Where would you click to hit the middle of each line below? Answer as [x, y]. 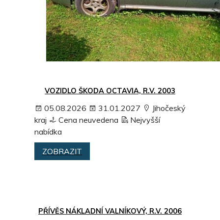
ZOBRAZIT [62, 151]
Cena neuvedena [87, 120]
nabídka [48, 131]
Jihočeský [168, 108]
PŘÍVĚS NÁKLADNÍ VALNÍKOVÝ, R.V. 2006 [110, 211]
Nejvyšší [144, 120]
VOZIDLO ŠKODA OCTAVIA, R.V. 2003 [110, 91]
